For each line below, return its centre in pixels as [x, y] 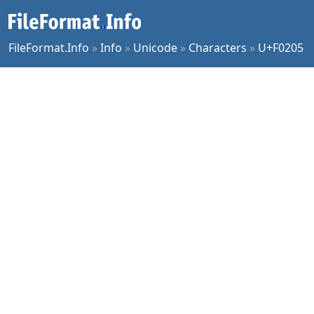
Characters [218, 48]
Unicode [155, 48]
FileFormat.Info [49, 48]
